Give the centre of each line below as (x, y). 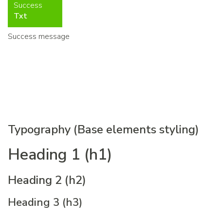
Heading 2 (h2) (47, 180)
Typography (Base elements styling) (103, 129)
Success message (39, 36)
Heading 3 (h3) (45, 202)
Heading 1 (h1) (60, 154)
